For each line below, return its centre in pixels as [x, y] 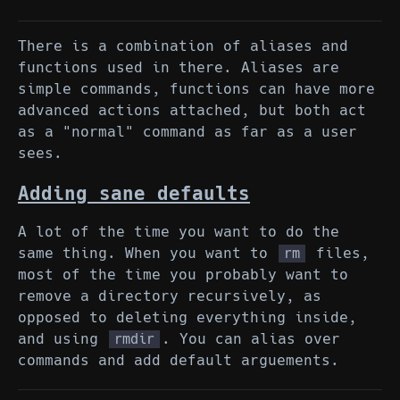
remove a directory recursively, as [170, 296]
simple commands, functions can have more [196, 88]
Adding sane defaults [134, 193]
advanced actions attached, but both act [192, 110]
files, [338, 253]
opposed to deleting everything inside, [187, 317]
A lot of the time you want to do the [179, 231]
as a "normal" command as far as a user [187, 131]
